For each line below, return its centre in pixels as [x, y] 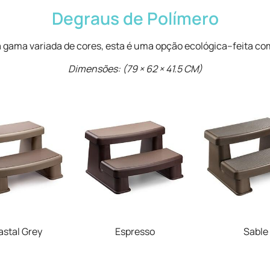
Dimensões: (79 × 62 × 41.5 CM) [135, 69]
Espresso [135, 231]
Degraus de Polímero [135, 18]
